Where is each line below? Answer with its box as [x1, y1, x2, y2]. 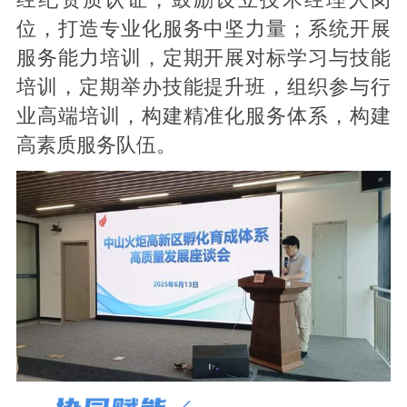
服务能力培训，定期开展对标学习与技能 [15, 47, 392, 70]
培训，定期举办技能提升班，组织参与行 [15, 76, 392, 99]
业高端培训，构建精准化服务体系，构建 [15, 105, 392, 128]
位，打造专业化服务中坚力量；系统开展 [15, 18, 392, 41]
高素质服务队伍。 [15, 134, 176, 157]
